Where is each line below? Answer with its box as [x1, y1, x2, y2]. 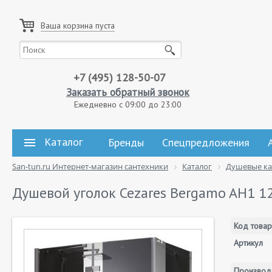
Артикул [234, 237, 263, 248]
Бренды [108, 135, 144, 149]
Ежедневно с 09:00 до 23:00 [74, 99, 182, 110]
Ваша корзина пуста [41, 20, 115, 31]
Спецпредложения [162, 135, 250, 149]
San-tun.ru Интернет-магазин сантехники [12, 161, 168, 172]
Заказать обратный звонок [66, 86, 189, 99]
